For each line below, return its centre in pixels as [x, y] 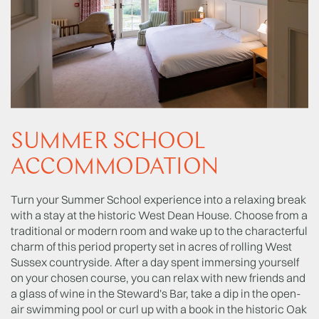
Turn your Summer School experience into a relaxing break [158, 199]
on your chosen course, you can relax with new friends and [158, 277]
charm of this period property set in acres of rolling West [151, 246]
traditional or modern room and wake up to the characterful [159, 230]
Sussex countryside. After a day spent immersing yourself [155, 262]
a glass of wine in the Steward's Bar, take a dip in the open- [156, 293]
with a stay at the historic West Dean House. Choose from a [159, 215]
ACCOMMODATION [115, 168]
